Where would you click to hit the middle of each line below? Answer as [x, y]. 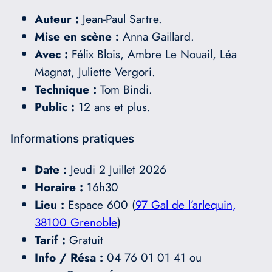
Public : [56, 107]
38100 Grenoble [76, 223]
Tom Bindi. [124, 89]
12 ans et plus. [114, 107]
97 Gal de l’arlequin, [185, 205]
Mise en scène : [76, 36]
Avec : [51, 54]
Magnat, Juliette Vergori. [95, 71]
